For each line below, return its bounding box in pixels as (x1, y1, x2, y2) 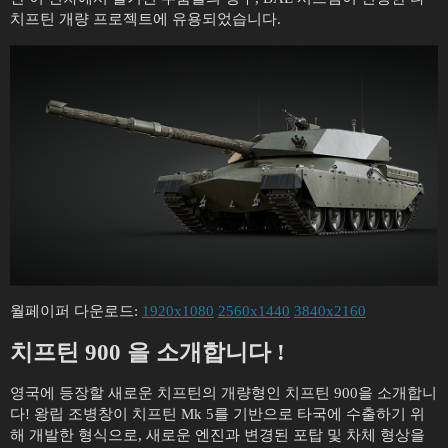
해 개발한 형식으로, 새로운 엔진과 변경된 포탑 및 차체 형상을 (10, 427, 425, 443)
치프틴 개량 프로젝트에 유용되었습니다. (10, 10, 281, 27)
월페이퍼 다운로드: (10, 303, 142, 319)
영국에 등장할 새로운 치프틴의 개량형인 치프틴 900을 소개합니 (10, 385, 437, 401)
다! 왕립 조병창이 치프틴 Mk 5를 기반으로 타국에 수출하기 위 (10, 406, 425, 422)
